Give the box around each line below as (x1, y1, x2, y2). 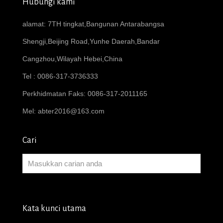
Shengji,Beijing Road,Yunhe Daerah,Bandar (22, 37, 160, 45)
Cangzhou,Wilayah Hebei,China (22, 54, 122, 63)
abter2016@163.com (38, 107, 105, 115)
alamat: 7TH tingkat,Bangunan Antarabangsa (22, 19, 164, 28)
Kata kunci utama (22, 204, 86, 213)
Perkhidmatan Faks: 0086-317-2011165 (22, 89, 147, 98)
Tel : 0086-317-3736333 (22, 72, 98, 80)
